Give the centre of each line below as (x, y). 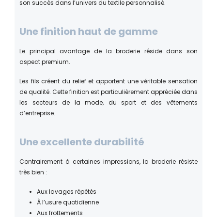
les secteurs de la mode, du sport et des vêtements (108, 102)
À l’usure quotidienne (68, 202)
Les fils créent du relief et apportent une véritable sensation (108, 81)
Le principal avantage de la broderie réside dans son (108, 51)
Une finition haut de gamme (89, 31)
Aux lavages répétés (67, 191)
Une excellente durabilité (82, 142)
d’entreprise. (37, 113)
